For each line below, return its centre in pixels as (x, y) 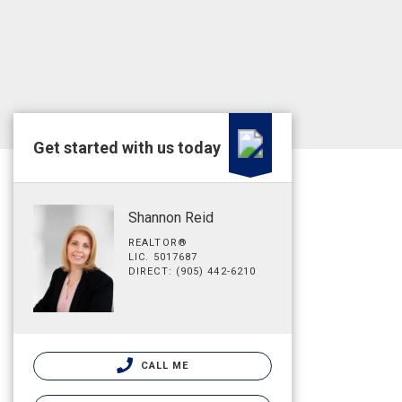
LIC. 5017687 (163, 257)
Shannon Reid (171, 218)
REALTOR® (158, 243)
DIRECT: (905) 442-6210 (192, 271)
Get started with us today (127, 148)
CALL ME (163, 365)
